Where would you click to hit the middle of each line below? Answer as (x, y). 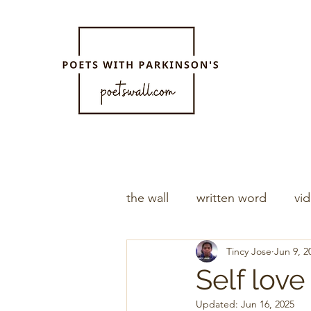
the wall (148, 197)
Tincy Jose (249, 251)
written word (232, 197)
